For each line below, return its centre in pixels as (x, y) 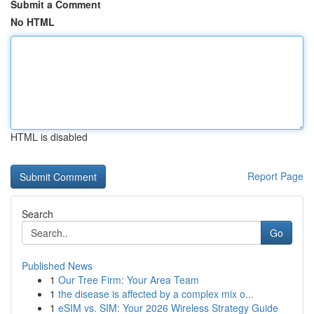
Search (37, 214)
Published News (57, 266)
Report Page (275, 176)
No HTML (33, 22)
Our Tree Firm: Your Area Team (129, 280)
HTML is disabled (49, 137)
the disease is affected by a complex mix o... (156, 294)
